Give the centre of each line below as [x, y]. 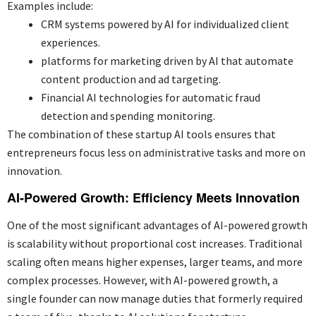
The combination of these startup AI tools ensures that [141, 134]
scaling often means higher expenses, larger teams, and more [155, 261]
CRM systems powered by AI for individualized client [165, 24]
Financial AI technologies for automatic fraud [151, 97]
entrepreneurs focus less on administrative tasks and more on [156, 152]
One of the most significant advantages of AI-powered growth [157, 225]
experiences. [71, 42]
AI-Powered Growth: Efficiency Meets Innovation [153, 197]
